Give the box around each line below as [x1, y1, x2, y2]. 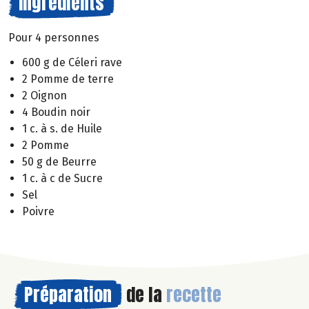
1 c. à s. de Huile [22, 122, 102, 136]
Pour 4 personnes [8, 30, 99, 44]
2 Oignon [22, 89, 67, 103]
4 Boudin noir [22, 106, 90, 119]
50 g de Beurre [22, 155, 97, 169]
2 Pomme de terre [22, 72, 114, 86]
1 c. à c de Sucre [22, 172, 103, 186]
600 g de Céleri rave [22, 56, 122, 70]
